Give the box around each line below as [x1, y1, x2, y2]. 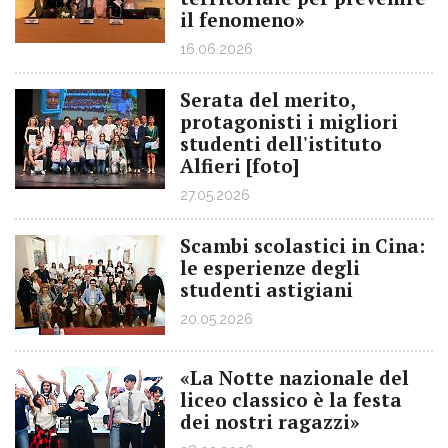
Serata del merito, [180, 87, 355, 112]
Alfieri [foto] [180, 153, 299, 178]
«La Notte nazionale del [180, 365, 409, 390]
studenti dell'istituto [180, 131, 382, 156]
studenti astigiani [180, 277, 353, 302]
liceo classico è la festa [180, 387, 402, 412]
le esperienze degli [180, 255, 360, 280]
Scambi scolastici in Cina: [180, 233, 425, 258]
